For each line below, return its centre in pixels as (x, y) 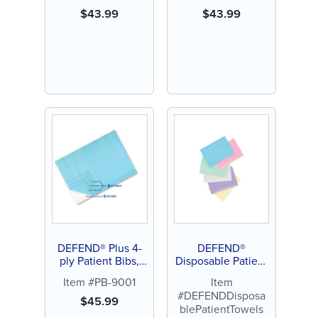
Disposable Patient (221, 261)
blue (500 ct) (99, 273)
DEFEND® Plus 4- (99, 248)
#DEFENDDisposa (221, 295)
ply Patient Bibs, (100, 261)
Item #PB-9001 (100, 282)
